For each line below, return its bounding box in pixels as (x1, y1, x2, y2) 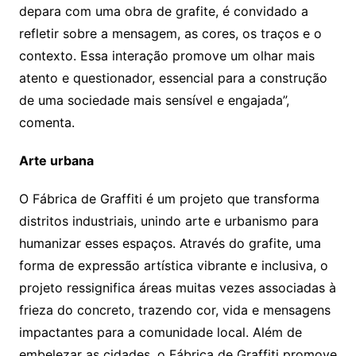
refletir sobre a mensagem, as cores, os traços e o (18, 25, 322, 42)
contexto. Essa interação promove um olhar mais (18, 48, 315, 64)
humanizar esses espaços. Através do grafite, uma (18, 235, 321, 252)
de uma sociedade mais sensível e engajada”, (18, 92, 289, 109)
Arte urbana (18, 153, 94, 169)
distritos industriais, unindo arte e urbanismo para (18, 213, 319, 230)
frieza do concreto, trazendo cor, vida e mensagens (18, 302, 331, 319)
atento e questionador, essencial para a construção (18, 70, 327, 87)
